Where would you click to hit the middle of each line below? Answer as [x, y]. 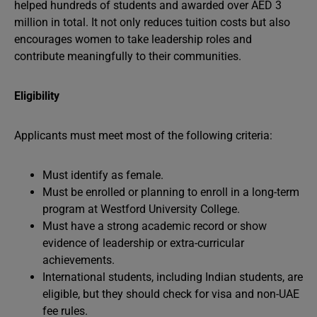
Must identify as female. [103, 175]
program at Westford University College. [141, 209]
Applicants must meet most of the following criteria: [143, 136]
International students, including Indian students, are [173, 277]
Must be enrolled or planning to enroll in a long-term [171, 192]
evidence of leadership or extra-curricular [143, 243]
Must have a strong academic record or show [155, 226]
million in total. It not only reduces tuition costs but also [152, 22]
